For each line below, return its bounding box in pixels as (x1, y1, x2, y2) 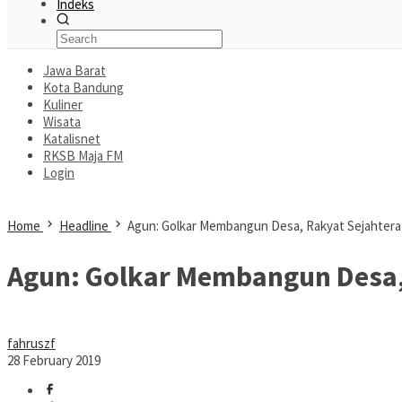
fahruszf (7, 335, 56, 353)
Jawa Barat (43, 62, 106, 79)
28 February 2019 (7, 352, 100, 370)
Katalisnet (43, 130, 100, 147)
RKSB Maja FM (43, 147, 123, 164)
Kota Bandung (43, 79, 124, 96)
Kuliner (43, 96, 83, 113)
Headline (59, 217, 109, 234)
